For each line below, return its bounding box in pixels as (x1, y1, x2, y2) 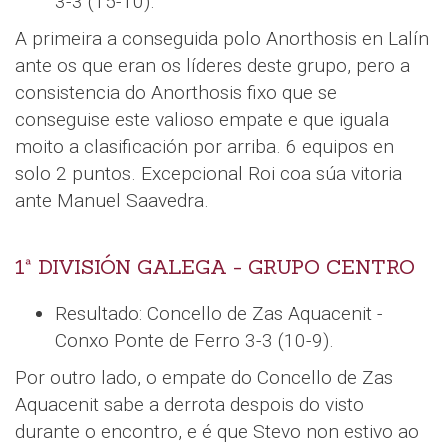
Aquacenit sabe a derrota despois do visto (15, 393, 364, 417)
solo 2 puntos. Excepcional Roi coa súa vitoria (15, 162, 402, 186)
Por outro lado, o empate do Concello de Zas (15, 366, 393, 390)
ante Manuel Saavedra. (15, 189, 209, 213)
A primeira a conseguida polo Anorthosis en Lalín (15, 27, 429, 51)
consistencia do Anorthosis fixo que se (15, 81, 337, 105)
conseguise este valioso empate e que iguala (15, 108, 389, 132)
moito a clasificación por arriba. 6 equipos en (15, 135, 394, 159)
